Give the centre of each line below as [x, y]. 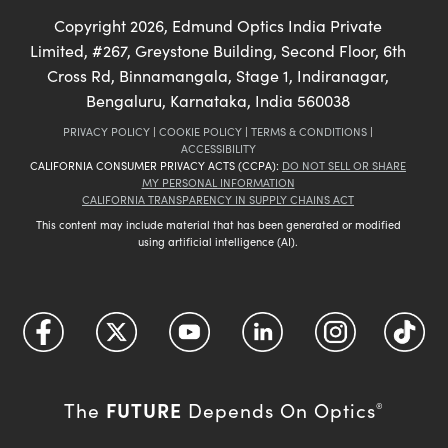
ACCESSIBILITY [218, 149]
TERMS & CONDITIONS [309, 132]
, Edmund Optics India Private [273, 26]
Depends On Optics [279, 410]
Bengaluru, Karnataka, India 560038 [218, 101]
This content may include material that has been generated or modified [218, 225]
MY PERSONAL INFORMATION [218, 183]
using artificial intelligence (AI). [218, 242]
